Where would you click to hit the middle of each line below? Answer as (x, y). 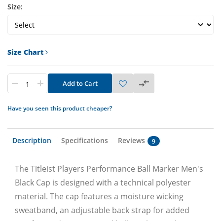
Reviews (131, 140)
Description (32, 140)
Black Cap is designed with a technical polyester (103, 183)
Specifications (85, 140)
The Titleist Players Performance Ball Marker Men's (109, 169)
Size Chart (26, 52)
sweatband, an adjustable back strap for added (102, 210)
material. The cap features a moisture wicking (99, 196)
